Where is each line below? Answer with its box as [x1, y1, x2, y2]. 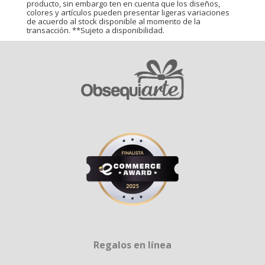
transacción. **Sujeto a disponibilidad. [26, 24, 164, 35]
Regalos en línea [93, 238, 172, 252]
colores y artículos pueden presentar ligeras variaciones [26, 7, 230, 18]
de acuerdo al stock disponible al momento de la [26, 15, 201, 27]
